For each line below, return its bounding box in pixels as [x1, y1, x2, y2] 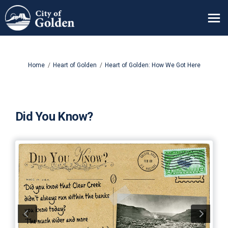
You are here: [7, 61, 44, 68]
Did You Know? [15, 109, 93, 124]
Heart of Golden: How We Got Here [105, 62, 201, 69]
